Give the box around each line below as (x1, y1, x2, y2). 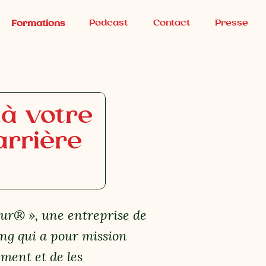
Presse (214, 17, 248, 28)
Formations (11, 17, 65, 28)
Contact (153, 17, 190, 28)
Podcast (89, 17, 128, 28)
